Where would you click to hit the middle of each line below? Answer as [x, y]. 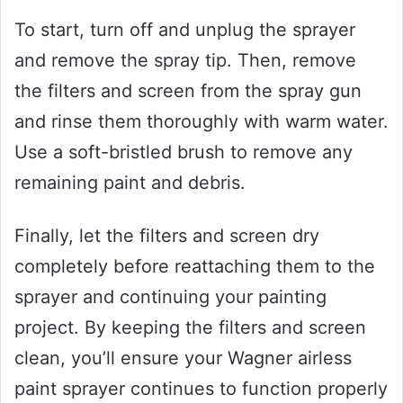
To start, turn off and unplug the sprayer [185, 30]
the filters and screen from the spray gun [188, 91]
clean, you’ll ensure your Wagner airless [183, 358]
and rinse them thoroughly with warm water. [201, 122]
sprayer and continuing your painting [170, 297]
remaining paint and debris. [130, 183]
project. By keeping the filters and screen [190, 328]
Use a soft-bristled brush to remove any [184, 152]
